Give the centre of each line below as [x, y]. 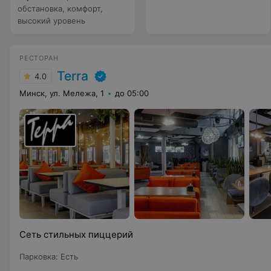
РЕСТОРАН [39, 58]
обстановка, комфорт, [60, 8]
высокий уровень [51, 21]
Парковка [38, 256]
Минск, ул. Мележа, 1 [62, 93]
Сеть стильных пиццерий [76, 234]
